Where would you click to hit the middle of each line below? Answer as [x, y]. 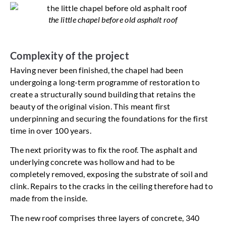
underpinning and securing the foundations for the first [109, 119]
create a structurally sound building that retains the [103, 94]
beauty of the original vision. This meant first [90, 106]
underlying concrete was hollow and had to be [93, 162]
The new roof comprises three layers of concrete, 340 [105, 217]
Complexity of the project [70, 56]
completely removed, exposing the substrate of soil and [109, 174]
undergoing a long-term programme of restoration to [105, 82]
